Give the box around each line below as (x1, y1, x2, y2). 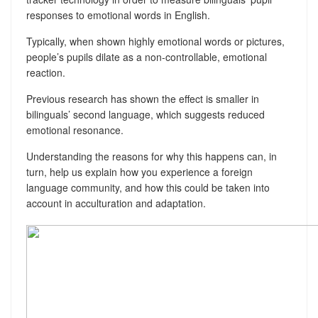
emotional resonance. (26, 123, 124, 137)
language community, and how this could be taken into (26, 180, 270, 194)
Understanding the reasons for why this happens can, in (26, 149, 277, 163)
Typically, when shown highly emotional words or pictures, (26, 34, 285, 48)
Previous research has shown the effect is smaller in (26, 92, 259, 106)
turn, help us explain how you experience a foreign (26, 165, 253, 179)
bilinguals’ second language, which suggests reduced (26, 107, 265, 121)
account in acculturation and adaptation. (26, 196, 206, 210)
